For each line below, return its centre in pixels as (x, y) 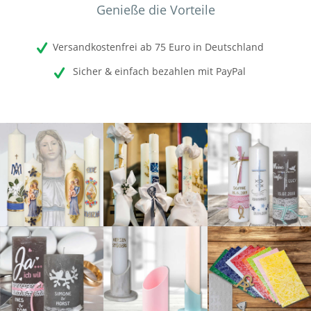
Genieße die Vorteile (155, 10)
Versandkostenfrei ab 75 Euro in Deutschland (158, 47)
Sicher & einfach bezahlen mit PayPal (158, 72)
